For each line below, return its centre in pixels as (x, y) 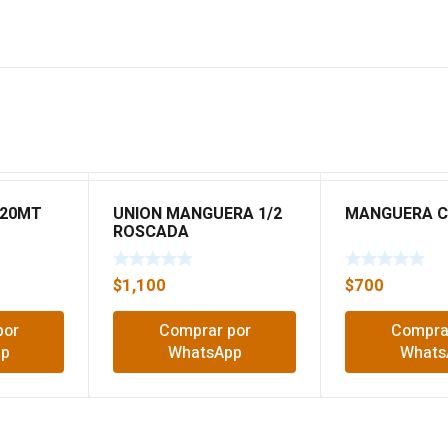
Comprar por (204, 330)
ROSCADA (151, 232)
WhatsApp (204, 352)
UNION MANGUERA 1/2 (198, 214)
